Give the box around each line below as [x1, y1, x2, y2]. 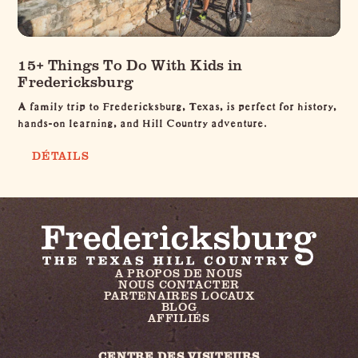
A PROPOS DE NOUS [114, 265, 244, 281]
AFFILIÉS [148, 310, 210, 326]
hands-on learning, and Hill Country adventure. [18, 110, 268, 130]
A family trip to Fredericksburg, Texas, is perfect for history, [18, 93, 337, 113]
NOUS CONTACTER [118, 276, 240, 292]
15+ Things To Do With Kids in [18, 54, 243, 74]
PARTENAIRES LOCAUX [103, 288, 255, 304]
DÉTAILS [32, 147, 89, 163]
